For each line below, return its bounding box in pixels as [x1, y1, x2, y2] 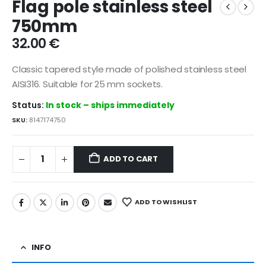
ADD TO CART [103, 153, 159, 165]
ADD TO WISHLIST [135, 197, 197, 207]
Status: [12, 99, 46, 112]
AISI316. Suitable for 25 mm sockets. [12, 77, 163, 90]
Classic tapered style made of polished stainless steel [12, 62, 246, 75]
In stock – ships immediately [46, 99, 175, 112]
